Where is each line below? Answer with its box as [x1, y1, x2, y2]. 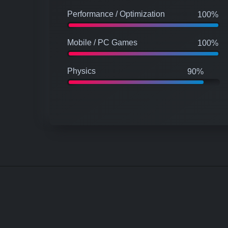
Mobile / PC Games [67, 38, 137, 47]
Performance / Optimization [67, 9, 165, 18]
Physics [67, 66, 96, 75]
